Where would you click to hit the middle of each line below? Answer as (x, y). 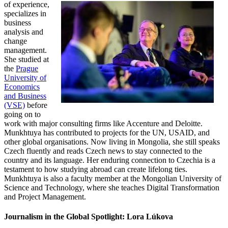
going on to (22, 114)
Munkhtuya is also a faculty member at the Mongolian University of (113, 178)
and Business (25, 96)
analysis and (24, 32)
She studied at (26, 59)
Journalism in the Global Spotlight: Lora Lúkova (90, 217)
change (16, 41)
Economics (22, 87)
